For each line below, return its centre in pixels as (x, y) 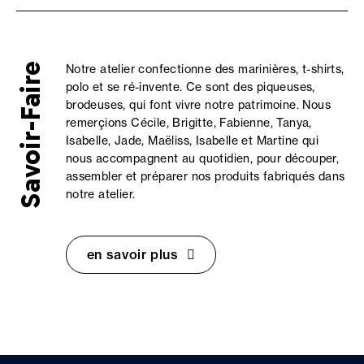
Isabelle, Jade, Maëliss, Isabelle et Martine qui (192, 140)
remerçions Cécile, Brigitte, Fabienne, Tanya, (188, 122)
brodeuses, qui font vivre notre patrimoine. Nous (198, 104)
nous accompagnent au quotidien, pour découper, (202, 158)
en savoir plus (132, 254)
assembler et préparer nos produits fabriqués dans (205, 176)
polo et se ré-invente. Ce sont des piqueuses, (190, 87)
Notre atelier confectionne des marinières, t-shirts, (205, 69)
